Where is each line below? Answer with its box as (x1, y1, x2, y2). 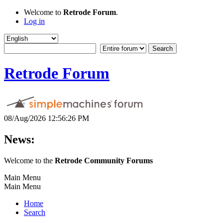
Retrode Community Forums (55, 156, 153, 165)
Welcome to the (4, 156, 55, 165)
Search (24, 208, 45, 217)
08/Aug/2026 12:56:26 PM (4, 113, 89, 122)
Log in (24, 17, 45, 25)
